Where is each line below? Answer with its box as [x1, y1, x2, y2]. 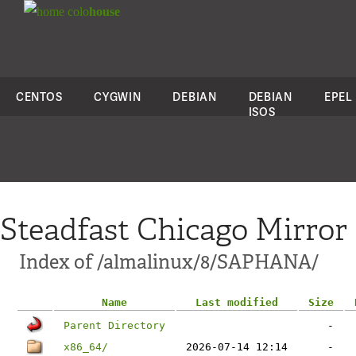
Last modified [195, 296, 278, 308]
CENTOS [16, 89, 63, 104]
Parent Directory [64, 319, 165, 331]
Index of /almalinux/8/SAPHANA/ [19, 250, 319, 274]
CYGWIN [94, 89, 141, 104]
